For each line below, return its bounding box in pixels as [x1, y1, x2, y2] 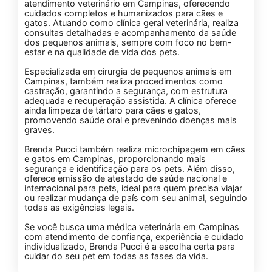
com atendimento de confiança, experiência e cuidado [24, 231, 244, 242]
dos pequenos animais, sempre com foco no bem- [24, 36, 232, 47]
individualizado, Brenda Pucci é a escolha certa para [24, 240, 235, 251]
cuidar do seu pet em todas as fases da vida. [24, 250, 208, 261]
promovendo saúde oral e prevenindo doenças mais [24, 114, 237, 125]
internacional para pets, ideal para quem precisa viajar [24, 182, 242, 193]
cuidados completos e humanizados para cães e [24, 7, 223, 18]
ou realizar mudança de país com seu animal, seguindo [24, 192, 247, 203]
